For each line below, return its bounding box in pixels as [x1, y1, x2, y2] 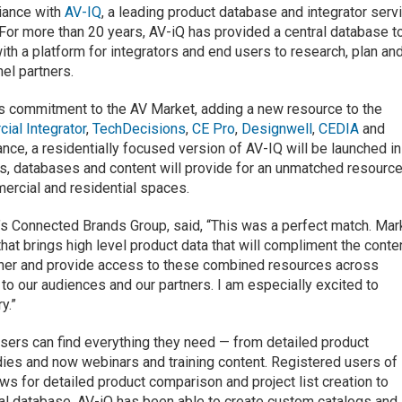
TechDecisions [92, 119, 187, 137]
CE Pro [192, 119, 236, 137]
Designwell [241, 119, 313, 137]
